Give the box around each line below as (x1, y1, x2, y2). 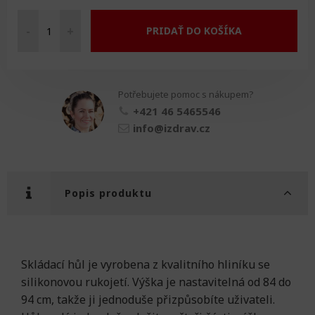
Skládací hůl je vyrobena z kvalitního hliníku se (21, 257, 270, 273)
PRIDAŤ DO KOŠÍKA (146, 24, 242, 38)
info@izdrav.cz (132, 121, 210, 136)
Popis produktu (65, 186, 152, 200)
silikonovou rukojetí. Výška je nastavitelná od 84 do (21, 274, 291, 290)
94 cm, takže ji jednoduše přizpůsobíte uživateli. (21, 292, 275, 308)
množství (17, 63, 53, 76)
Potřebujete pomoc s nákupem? (117, 88, 254, 101)
